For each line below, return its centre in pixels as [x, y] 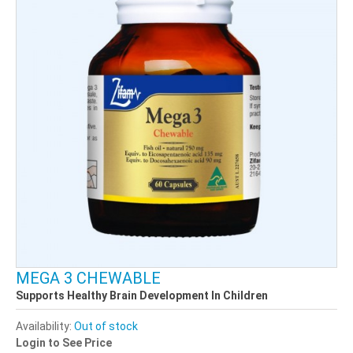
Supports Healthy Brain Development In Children [142, 295]
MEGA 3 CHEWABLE [88, 278]
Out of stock [106, 326]
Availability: [45, 326]
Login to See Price [64, 342]
